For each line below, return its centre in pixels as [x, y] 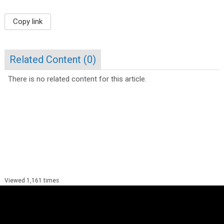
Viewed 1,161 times [31, 180]
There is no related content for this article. [77, 79]
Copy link [27, 21]
